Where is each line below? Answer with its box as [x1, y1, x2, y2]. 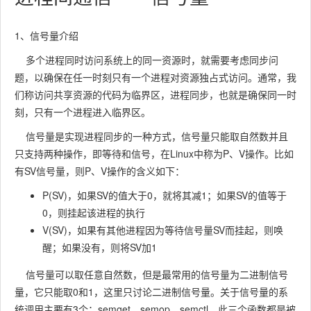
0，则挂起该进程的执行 [42, 205, 145, 219]
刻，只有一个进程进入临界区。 [15, 105, 151, 119]
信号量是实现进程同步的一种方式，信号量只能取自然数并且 [15, 129, 288, 143]
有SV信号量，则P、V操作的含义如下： [15, 164, 185, 178]
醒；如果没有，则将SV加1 [42, 240, 157, 254]
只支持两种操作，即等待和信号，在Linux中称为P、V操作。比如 [15, 146, 294, 160]
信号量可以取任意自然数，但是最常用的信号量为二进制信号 [15, 267, 288, 281]
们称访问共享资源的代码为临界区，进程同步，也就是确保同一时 [15, 87, 296, 101]
